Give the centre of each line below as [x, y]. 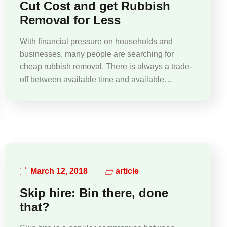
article [127, 171]
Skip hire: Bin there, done [94, 193]
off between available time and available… [96, 79]
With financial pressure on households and [97, 41]
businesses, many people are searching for [97, 54]
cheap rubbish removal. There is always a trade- [106, 66]
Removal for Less [70, 20]
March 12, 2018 [59, 171]
